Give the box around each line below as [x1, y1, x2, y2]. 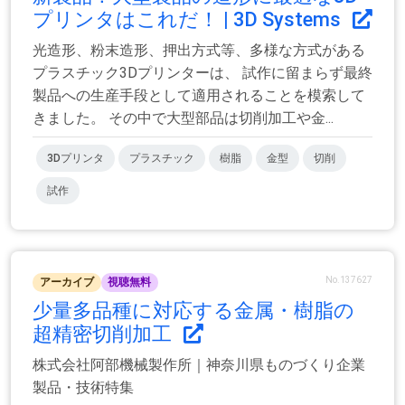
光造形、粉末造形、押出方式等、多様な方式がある [33, 42, 365, 60]
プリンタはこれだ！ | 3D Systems [33, 8, 345, 32]
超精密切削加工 [33, 322, 176, 345]
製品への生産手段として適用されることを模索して [33, 87, 365, 105]
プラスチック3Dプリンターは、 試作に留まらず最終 [33, 64, 372, 82]
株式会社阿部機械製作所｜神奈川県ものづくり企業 [33, 355, 365, 373]
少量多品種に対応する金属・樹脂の [33, 298, 354, 322]
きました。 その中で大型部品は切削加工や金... [33, 109, 334, 127]
